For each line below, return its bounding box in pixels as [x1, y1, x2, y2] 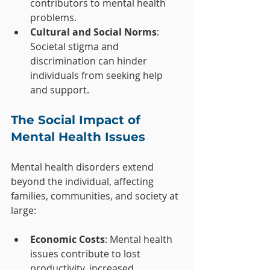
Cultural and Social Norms [30, 25, 157, 39]
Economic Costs [30, 233, 105, 246]
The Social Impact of [11, 113, 144, 128]
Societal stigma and [30, 40, 121, 54]
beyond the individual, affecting [11, 175, 156, 189]
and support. [30, 83, 89, 97]
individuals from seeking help [30, 69, 165, 83]
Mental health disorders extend [11, 160, 156, 174]
